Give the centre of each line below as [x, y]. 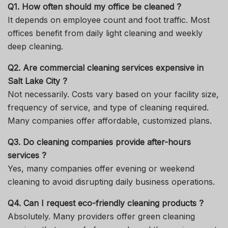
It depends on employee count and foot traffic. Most [109, 20]
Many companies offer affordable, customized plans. [110, 120]
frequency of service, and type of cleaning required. [108, 107]
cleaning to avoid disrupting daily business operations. [111, 181]
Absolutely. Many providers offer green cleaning [101, 216]
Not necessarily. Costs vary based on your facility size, [113, 94]
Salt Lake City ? [37, 81]
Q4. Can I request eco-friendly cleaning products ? [106, 203]
